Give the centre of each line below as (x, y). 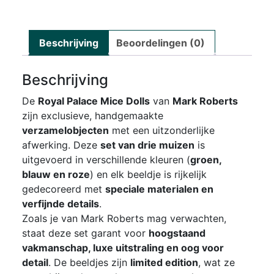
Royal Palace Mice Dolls (94, 101)
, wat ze (216, 263)
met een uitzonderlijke (161, 131)
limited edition (164, 263)
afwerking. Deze (61, 145)
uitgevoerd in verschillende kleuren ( (106, 160)
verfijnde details (60, 204)
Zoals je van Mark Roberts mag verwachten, (124, 219)
